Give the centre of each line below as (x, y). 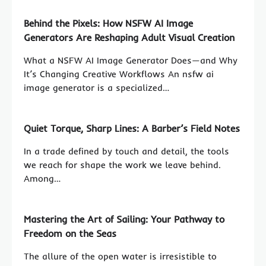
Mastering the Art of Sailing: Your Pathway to (124, 219)
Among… (42, 179)
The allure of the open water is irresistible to (120, 256)
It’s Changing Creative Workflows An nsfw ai (119, 74)
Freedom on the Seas (70, 234)
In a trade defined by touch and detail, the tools (126, 151)
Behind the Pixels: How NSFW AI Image (108, 23)
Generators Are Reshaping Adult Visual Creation (129, 38)
